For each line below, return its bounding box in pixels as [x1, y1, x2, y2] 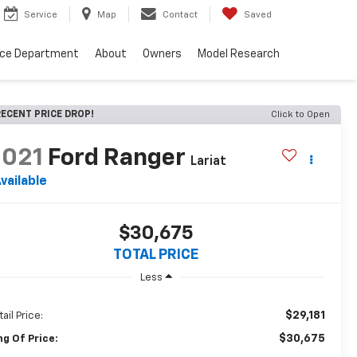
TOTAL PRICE [113, 248, 198, 263]
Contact [163, 10, 198, 20]
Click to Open [271, 110, 330, 120]
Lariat [190, 155, 227, 169]
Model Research [198, 49, 280, 61]
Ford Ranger [48, 147, 186, 171]
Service [24, 10, 57, 20]
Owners [143, 49, 182, 61]
